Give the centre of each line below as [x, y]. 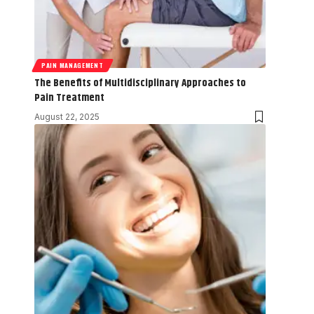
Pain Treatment [69, 97]
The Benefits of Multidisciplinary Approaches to [140, 83]
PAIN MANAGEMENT [73, 65]
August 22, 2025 [67, 116]
